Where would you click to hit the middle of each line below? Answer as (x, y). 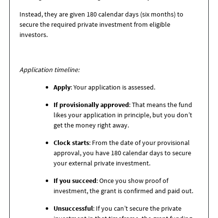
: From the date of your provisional (139, 143)
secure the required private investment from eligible (95, 24)
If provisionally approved (91, 105)
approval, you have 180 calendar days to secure (122, 153)
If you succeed (75, 181)
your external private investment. (103, 163)
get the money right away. (91, 125)
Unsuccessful (73, 208)
